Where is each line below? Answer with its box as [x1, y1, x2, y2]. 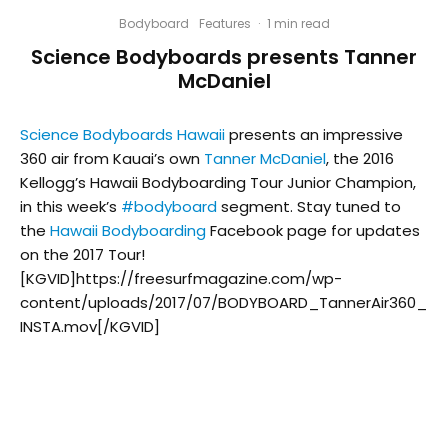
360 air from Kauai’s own [20, 148, 204, 170]
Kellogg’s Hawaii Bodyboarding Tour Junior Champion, [20, 172, 416, 194]
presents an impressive [225, 124, 403, 146]
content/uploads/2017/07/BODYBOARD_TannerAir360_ [20, 292, 427, 314]
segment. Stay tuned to [217, 196, 401, 218]
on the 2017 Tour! [20, 244, 145, 266]
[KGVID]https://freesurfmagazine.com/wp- [20, 268, 342, 290]
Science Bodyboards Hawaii [20, 124, 225, 146]
